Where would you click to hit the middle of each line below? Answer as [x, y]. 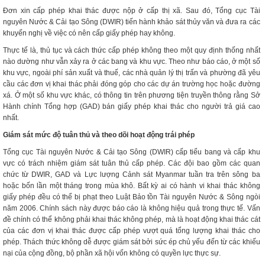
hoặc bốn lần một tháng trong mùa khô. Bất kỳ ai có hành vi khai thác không [132, 186]
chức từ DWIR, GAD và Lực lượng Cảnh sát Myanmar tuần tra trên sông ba [132, 174]
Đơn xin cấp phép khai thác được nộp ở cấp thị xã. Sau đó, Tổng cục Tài [132, 11]
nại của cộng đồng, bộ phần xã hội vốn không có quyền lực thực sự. [112, 253]
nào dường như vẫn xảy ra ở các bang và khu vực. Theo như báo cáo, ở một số [132, 62]
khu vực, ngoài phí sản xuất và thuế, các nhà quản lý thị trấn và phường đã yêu [132, 73]
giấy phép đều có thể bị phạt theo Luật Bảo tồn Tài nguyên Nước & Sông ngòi [132, 197]
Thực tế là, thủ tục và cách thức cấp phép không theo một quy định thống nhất [132, 50]
